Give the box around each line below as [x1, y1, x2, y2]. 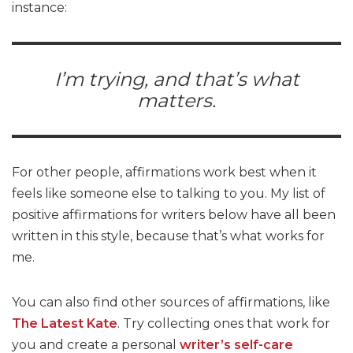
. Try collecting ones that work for [117, 316, 330, 331]
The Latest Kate [12, 316, 117, 331]
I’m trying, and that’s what [54, 68, 299, 91]
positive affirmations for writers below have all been [12, 207, 336, 222]
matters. [137, 89, 216, 112]
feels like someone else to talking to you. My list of [12, 186, 325, 201]
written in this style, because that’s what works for [12, 229, 325, 243]
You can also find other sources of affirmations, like [12, 295, 330, 310]
